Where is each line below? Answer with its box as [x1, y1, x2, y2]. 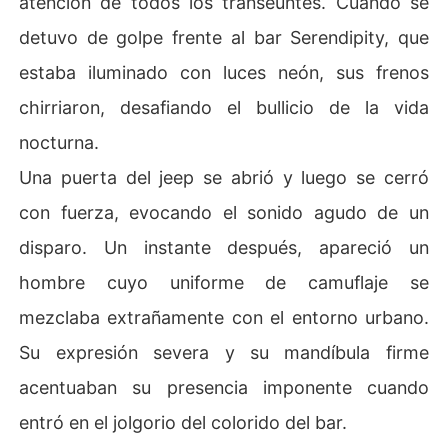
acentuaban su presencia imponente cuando [19, 376, 429, 398]
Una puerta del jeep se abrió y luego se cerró [19, 166, 429, 188]
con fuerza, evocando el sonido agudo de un [19, 201, 429, 223]
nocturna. [19, 131, 100, 153]
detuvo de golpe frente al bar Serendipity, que [19, 26, 429, 48]
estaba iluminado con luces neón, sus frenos [19, 61, 429, 83]
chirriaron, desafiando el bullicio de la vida [19, 96, 429, 118]
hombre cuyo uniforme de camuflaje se [19, 271, 429, 293]
